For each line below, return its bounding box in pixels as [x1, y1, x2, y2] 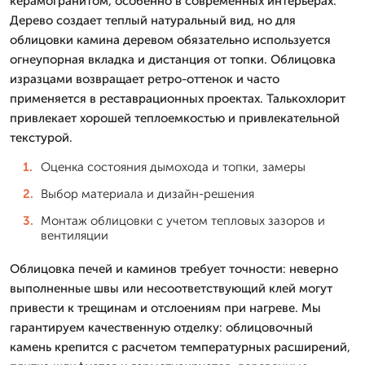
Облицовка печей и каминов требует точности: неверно [10, 261, 338, 276]
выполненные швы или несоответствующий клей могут [10, 280, 332, 296]
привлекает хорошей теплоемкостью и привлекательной [10, 110, 340, 125]
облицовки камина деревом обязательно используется [10, 32, 331, 47]
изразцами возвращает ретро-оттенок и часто [10, 71, 279, 86]
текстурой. [10, 130, 73, 145]
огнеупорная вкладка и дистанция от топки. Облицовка [10, 51, 336, 67]
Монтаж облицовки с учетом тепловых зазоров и [41, 213, 325, 228]
